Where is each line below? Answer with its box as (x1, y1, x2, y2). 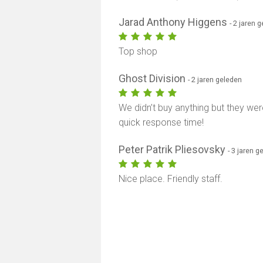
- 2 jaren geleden (188, 75, 242, 84)
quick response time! (119, 117, 204, 128)
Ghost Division (119, 72, 188, 85)
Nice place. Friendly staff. (119, 173, 223, 184)
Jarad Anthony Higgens (119, 16, 230, 28)
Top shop (119, 46, 158, 57)
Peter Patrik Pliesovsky (119, 143, 228, 156)
